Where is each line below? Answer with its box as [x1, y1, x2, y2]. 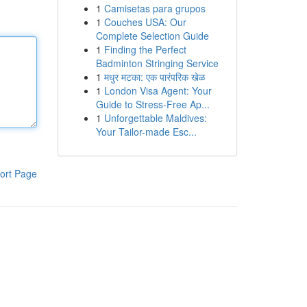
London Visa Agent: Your [103, 84, 212, 97]
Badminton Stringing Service [95, 56, 219, 70]
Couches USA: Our [103, 15, 186, 29]
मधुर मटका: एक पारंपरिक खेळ [103, 70, 205, 84]
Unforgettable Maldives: [103, 111, 207, 125]
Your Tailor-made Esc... [95, 125, 197, 138]
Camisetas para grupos [103, 1, 206, 15]
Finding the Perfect [103, 42, 186, 56]
